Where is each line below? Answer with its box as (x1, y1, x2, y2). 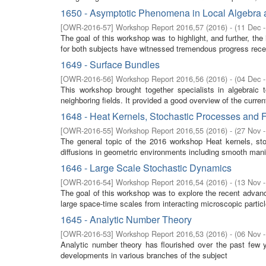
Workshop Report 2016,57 (116, 21, 204, 33)
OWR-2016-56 (63, 73, 111, 84)
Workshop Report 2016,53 (116, 228, 204, 239)
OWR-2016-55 (63, 125, 111, 136)
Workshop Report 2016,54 (116, 176, 204, 188)
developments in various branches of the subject (61, 249, 227, 261)
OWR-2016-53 (63, 228, 111, 239)
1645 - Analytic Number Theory (61, 213, 192, 226)
